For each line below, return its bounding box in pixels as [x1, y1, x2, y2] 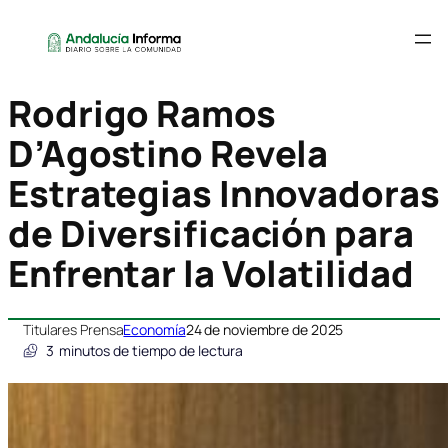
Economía [123, 320, 186, 340]
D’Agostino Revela [8, 129, 329, 179]
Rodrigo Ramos [8, 89, 276, 139]
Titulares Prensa [23, 320, 124, 340]
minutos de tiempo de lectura [58, 341, 244, 361]
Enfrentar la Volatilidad [8, 249, 414, 299]
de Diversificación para [8, 209, 414, 259]
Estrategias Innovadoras [8, 169, 440, 219]
